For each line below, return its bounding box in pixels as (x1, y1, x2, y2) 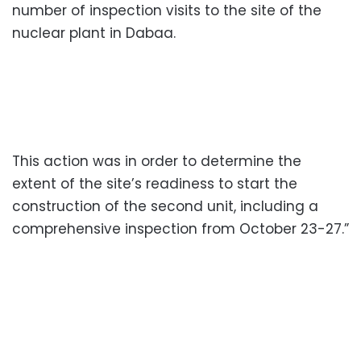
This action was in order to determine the (12, 151, 301, 171)
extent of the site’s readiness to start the (12, 173, 297, 193)
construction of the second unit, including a (12, 196, 318, 216)
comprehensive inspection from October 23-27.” (12, 218, 349, 239)
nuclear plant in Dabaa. (12, 23, 176, 43)
